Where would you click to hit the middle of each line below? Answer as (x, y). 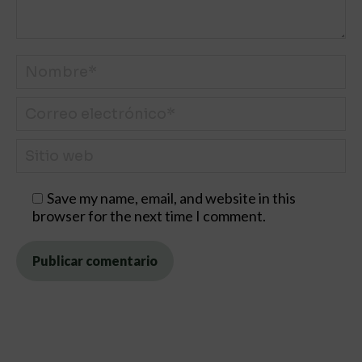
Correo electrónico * (80, 106)
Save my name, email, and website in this (171, 198)
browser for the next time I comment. (149, 216)
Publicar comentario (95, 261)
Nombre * (46, 64)
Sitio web (45, 148)
